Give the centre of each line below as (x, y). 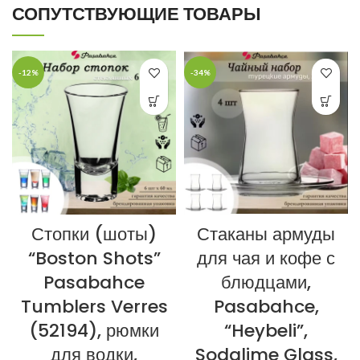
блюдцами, (266, 283)
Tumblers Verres (94, 307)
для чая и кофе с (266, 259)
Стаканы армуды (266, 235)
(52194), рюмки (94, 331)
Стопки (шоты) (94, 235)
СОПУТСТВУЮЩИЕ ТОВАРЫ (137, 14)
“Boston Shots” (94, 259)
